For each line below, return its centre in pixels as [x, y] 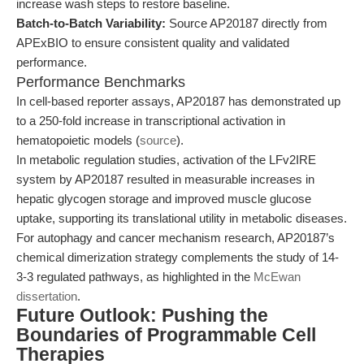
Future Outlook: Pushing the [142, 316]
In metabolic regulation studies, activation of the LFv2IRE [166, 160]
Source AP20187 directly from [247, 23]
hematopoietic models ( [78, 140]
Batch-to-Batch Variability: [91, 23]
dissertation [47, 296]
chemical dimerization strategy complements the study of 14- [178, 257]
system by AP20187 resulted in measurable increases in [165, 179]
